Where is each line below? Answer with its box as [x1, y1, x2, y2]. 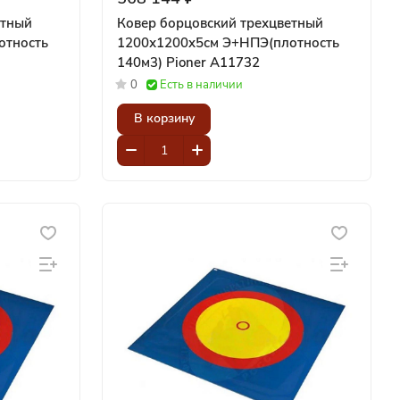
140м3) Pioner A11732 [166, 53, 260, 71]
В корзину [133, 110, 195, 128]
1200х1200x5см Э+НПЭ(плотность [117, 33, 339, 52]
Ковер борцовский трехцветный [117, 13, 323, 32]
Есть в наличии [160, 76, 243, 93]
